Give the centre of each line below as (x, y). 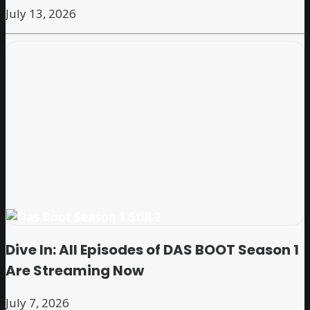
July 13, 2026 (41, 14)
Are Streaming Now (75, 270)
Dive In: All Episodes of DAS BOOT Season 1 (152, 249)
